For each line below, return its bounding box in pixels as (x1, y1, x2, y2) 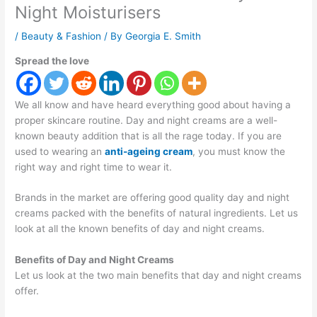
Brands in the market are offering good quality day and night (15, 192, 290, 204)
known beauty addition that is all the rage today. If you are (15, 129, 282, 142)
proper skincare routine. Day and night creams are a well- (15, 114, 278, 126)
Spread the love (15, 54, 90, 67)
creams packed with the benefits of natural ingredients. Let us (15, 207, 299, 219)
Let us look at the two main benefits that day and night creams (15, 270, 302, 282)
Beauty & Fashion (21, 30, 102, 42)
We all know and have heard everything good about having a (15, 98, 292, 110)
